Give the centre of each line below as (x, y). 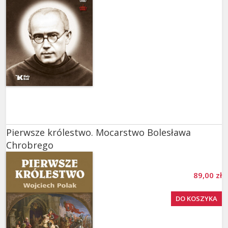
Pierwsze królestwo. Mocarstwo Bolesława (98, 132)
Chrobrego (30, 145)
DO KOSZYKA (196, 198)
